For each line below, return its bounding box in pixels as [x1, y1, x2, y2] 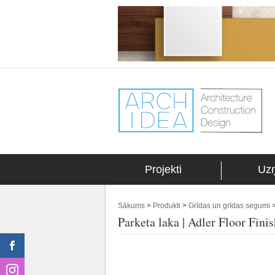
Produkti [153, 201, 180, 210]
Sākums [118, 201, 145, 210]
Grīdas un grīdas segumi [188, 201, 270, 210]
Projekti [145, 163, 182, 176]
